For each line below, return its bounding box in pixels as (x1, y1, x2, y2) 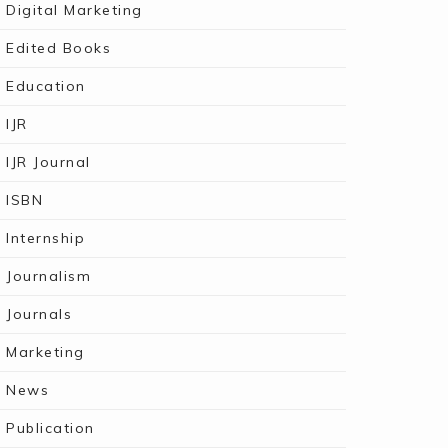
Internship (6, 229, 85, 247)
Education (6, 77, 86, 95)
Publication (6, 419, 95, 437)
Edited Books (6, 39, 111, 57)
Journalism (6, 267, 91, 285)
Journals (6, 305, 72, 323)
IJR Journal (6, 153, 91, 171)
